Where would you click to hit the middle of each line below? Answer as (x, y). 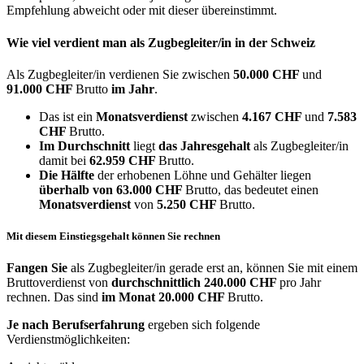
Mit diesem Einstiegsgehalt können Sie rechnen (113, 236)
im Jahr (133, 89)
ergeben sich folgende (202, 325)
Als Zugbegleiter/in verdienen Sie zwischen (120, 74)
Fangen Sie (37, 268)
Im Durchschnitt (84, 146)
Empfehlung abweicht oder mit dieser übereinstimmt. (142, 11)
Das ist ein (67, 117)
